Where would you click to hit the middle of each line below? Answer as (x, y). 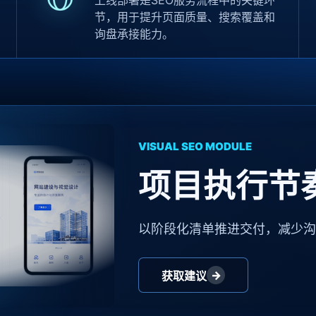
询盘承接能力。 (134, 34)
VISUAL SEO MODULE (195, 146)
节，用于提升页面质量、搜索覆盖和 (184, 17)
